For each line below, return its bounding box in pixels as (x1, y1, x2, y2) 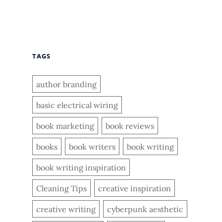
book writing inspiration (36, 162, 126, 172)
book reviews (106, 120, 154, 131)
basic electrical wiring (36, 100, 118, 110)
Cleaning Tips (36, 183, 87, 193)
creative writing (36, 204, 96, 214)
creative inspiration (98, 183, 171, 193)
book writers (69, 141, 115, 152)
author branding (36, 79, 97, 89)
